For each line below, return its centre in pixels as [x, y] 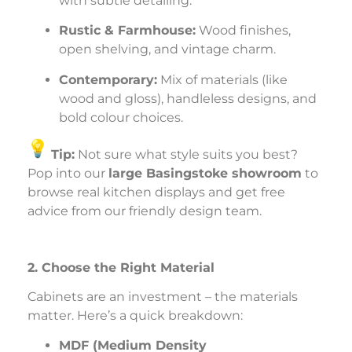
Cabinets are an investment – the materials [163, 296]
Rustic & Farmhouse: [127, 31]
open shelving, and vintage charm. [167, 49]
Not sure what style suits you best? [186, 155]
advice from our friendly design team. [145, 211]
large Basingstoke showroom [205, 174]
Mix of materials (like [222, 79]
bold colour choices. [121, 117]
